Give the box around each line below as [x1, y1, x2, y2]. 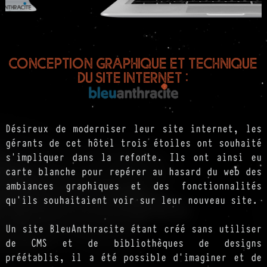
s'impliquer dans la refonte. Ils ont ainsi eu [5, 148, 262, 165]
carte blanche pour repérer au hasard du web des [5, 162, 262, 179]
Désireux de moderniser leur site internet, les [5, 119, 262, 136]
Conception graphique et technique [9, 53, 258, 72]
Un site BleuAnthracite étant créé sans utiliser [5, 219, 262, 237]
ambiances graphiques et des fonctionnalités [5, 176, 262, 194]
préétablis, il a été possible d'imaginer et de [5, 248, 262, 265]
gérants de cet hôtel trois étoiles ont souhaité [5, 133, 262, 151]
